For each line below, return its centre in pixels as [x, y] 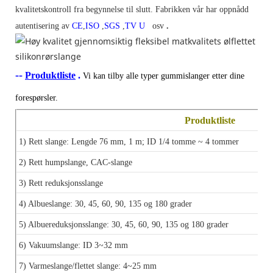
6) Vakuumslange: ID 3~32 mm [73, 245]
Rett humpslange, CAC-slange [80, 162]
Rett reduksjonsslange [66, 183]
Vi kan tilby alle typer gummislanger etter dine [164, 76]
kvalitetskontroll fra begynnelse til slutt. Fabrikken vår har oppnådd [132, 9]
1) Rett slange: [45, 141]
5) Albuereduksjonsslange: [65, 224]
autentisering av [42, 26]
